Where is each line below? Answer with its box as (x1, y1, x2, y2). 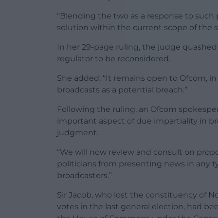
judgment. (57, 127, 98, 137)
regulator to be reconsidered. (57, 54, 170, 63)
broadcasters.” (57, 170, 112, 180)
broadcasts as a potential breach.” (57, 85, 187, 94)
